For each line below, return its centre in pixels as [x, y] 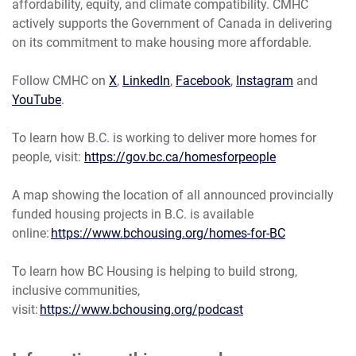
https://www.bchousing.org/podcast [141, 310]
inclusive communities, [76, 290]
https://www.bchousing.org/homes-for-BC [168, 233]
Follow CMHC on [60, 81]
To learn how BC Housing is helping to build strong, [155, 271]
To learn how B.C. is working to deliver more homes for [164, 138]
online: [31, 233]
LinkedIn [146, 81]
